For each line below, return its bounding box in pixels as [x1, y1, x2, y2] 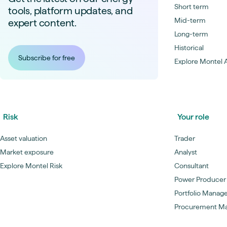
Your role [177, 112, 209, 121]
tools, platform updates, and [8, 5, 133, 16]
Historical [174, 44, 204, 52]
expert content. [8, 17, 77, 28]
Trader [174, 134, 195, 142]
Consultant [174, 162, 209, 170]
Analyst [174, 148, 197, 156]
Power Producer [174, 175, 226, 183]
